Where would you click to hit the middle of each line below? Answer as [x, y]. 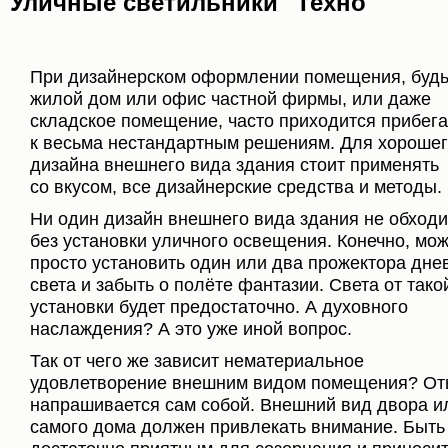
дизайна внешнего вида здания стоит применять [234, 164]
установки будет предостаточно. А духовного [219, 306]
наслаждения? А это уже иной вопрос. [191, 328]
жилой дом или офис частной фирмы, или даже [230, 98]
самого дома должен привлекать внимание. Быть [237, 426]
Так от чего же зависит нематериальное [197, 360]
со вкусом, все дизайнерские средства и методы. [236, 186]
